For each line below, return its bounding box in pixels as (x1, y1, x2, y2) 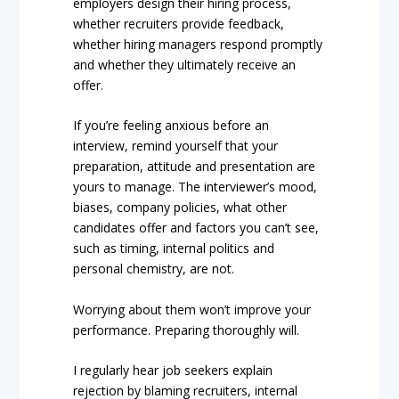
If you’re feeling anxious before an (73, 117, 270, 134)
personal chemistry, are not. (73, 260, 235, 278)
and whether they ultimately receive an (73, 56, 297, 74)
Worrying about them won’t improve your (73, 300, 312, 318)
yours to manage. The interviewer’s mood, (73, 178, 318, 196)
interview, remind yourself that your (73, 137, 279, 155)
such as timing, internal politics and (73, 240, 275, 257)
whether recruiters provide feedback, (73, 15, 285, 33)
